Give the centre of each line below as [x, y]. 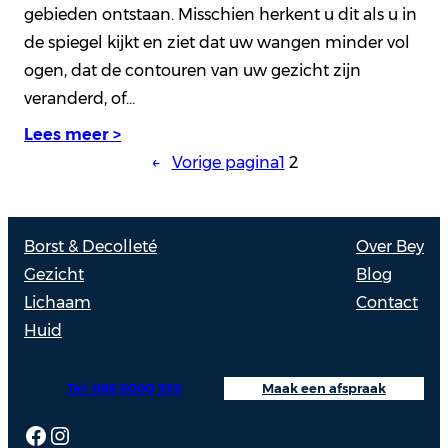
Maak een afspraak [324, 388]
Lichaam [57, 303]
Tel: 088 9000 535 [124, 388]
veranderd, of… [79, 99]
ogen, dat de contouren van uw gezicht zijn [192, 71]
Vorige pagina [225, 163]
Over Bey [390, 247]
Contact [387, 303]
